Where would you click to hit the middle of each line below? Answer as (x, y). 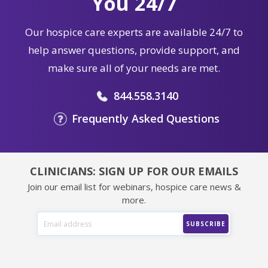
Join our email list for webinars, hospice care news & (134, 187)
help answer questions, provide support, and (134, 50)
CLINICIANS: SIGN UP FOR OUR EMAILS (134, 171)
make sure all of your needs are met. (134, 68)
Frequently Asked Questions (146, 119)
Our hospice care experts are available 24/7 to (134, 32)
